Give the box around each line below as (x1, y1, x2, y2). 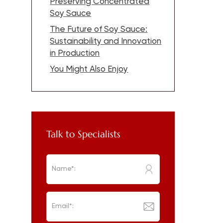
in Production (50, 49, 100, 58)
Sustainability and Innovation (50, 37, 162, 46)
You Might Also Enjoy (50, 65, 128, 74)
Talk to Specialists (46, 128, 121, 140)
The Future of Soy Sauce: (50, 25, 148, 34)
